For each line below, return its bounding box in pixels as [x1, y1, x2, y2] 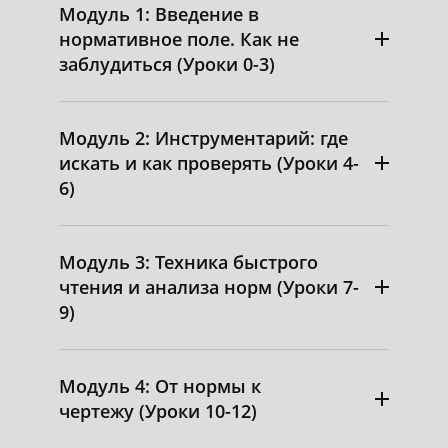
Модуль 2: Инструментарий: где [59, 125, 348, 150]
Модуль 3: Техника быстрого [59, 249, 318, 274]
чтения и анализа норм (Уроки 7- [59, 274, 359, 299]
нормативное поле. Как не [59, 26, 299, 51]
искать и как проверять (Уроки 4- [59, 150, 359, 175]
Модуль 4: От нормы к [59, 373, 261, 398]
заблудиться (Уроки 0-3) [59, 51, 275, 76]
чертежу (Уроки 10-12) [59, 398, 257, 423]
